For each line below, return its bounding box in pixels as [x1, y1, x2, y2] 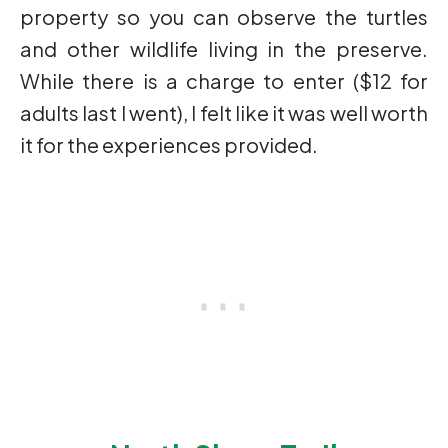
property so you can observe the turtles [20, 4, 428, 30]
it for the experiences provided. [20, 132, 318, 158]
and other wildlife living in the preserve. [20, 36, 428, 62]
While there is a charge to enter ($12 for [20, 68, 428, 94]
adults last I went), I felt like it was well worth [20, 100, 428, 126]
